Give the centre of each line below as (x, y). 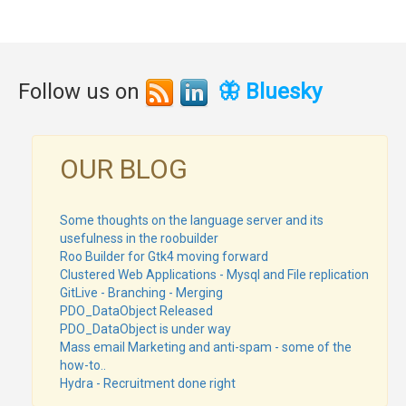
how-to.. (83, 365)
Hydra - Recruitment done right (148, 383)
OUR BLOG (124, 169)
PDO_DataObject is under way (145, 329)
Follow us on (82, 92)
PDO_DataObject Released (136, 310)
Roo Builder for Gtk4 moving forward (164, 256)
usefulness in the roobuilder (139, 238)
